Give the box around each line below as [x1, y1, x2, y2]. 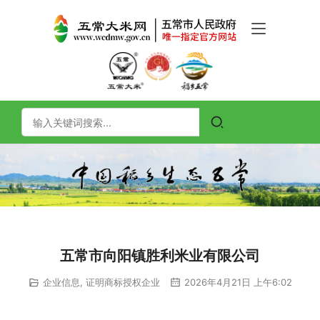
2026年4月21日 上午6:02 [181, 276, 292, 289]
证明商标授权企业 [85, 276, 160, 289]
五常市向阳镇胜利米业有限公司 [60, 247, 260, 265]
